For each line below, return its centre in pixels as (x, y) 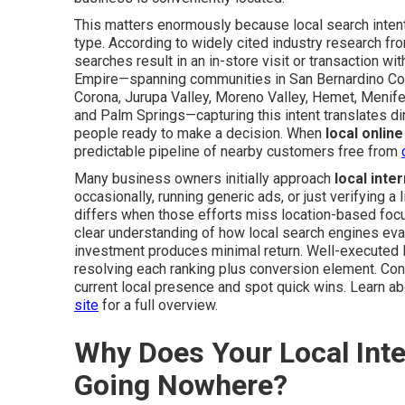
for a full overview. (158, 305)
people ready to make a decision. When (200, 133)
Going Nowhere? (181, 385)
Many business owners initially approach (204, 178)
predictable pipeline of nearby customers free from (238, 151)
